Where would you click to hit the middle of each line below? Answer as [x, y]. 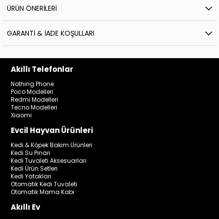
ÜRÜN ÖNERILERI [32, 9]
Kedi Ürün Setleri [34, 169]
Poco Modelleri [32, 92]
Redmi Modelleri [35, 100]
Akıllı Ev [26, 207]
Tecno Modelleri [34, 108]
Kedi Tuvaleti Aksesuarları [49, 161]
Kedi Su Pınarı [31, 153]
